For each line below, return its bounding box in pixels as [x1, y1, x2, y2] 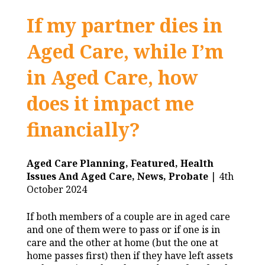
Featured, [131, 156, 180, 170]
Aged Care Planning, [27, 156, 131, 170]
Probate [169, 169, 208, 183]
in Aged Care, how [27, 64, 198, 90]
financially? [27, 116, 140, 142]
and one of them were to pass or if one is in [27, 222, 220, 236]
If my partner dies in [27, 12, 222, 38]
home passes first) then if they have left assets [27, 248, 233, 262]
